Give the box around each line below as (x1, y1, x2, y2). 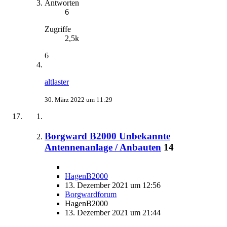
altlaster (45, 78, 69, 87)
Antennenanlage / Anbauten (45, 142, 161, 153)
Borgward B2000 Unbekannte (45, 131, 170, 142)
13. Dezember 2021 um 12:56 (65, 180, 161, 190)
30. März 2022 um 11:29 (45, 96, 112, 104)
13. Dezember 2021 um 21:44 (65, 208, 161, 217)
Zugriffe (45, 25, 71, 34)
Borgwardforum (65, 190, 117, 199)
